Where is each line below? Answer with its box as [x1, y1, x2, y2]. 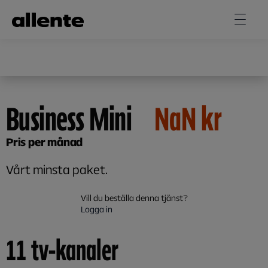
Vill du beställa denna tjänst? [80, 193, 188, 203]
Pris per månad [6, 135, 83, 148]
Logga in [80, 204, 112, 214]
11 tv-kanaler [6, 232, 118, 267]
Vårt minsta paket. [6, 162, 108, 177]
